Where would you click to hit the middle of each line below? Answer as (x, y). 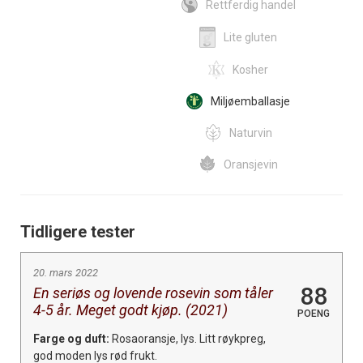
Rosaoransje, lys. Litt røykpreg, (188, 338)
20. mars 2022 (66, 272)
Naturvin (250, 132)
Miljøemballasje (250, 101)
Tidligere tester (78, 231)
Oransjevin (250, 164)
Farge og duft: (71, 338)
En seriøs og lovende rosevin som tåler (153, 293)
